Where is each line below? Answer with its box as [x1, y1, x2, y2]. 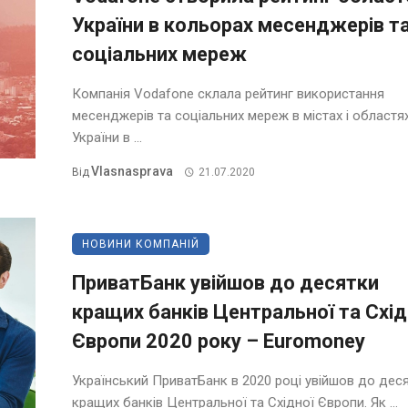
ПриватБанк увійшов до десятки [72, 270, 379, 294]
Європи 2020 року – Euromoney [72, 329, 365, 352]
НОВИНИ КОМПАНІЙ [82, 237, 199, 250]
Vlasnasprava [91, 164, 173, 179]
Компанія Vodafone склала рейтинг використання [72, 86, 384, 103]
